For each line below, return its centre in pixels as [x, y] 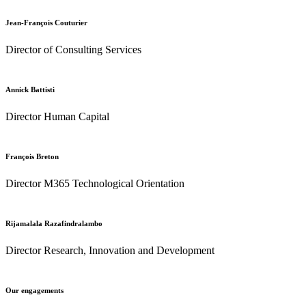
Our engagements [34, 291]
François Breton [32, 157]
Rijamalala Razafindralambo [54, 224]
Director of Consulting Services [73, 50]
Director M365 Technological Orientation [95, 184]
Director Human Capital [57, 117]
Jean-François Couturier [46, 23]
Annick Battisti [30, 90]
